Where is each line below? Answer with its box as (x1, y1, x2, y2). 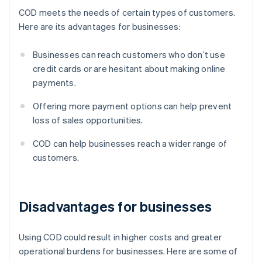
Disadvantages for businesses (19, 197, 212, 216)
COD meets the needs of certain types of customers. (19, 6, 236, 19)
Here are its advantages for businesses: (19, 20, 181, 33)
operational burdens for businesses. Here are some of (19, 245, 238, 257)
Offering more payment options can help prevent (33, 100, 232, 112)
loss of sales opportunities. (33, 114, 143, 126)
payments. (33, 77, 76, 89)
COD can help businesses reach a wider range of (33, 137, 227, 150)
